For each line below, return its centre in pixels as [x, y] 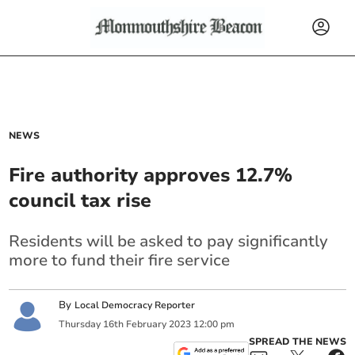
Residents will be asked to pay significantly [169, 241]
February [147, 324]
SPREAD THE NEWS [297, 342]
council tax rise [80, 200]
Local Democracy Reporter [135, 305]
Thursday [80, 324]
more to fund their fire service [120, 260]
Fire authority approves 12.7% [151, 175]
